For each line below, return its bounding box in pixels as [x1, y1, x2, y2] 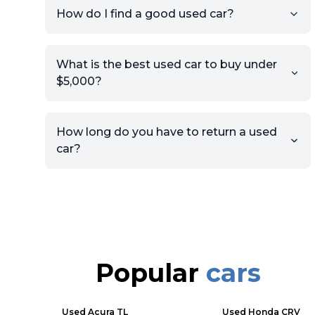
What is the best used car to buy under [56, 58, 277, 71]
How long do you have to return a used [56, 125, 277, 139]
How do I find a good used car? [56, 7, 234, 20]
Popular [95, 257, 206, 288]
